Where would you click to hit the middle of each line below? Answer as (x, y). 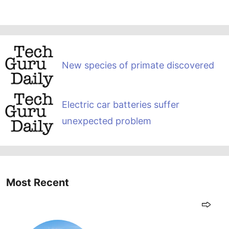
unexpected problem (106, 121)
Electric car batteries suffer (120, 104)
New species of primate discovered (138, 65)
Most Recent (38, 183)
